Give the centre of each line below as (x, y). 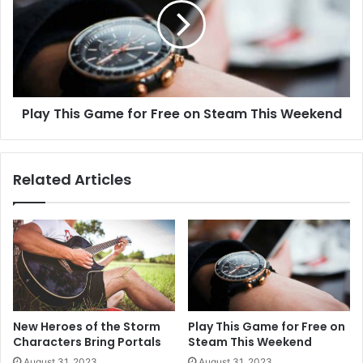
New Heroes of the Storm (87, 327)
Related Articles (72, 180)
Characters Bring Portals (87, 342)
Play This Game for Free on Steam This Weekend (181, 114)
